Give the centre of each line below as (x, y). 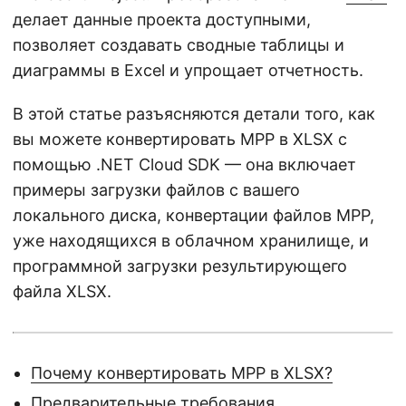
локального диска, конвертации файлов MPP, (193, 216)
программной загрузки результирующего (180, 266)
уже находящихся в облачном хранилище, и (191, 241)
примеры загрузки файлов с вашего (156, 190)
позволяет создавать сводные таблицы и (179, 45)
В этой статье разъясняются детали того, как (194, 114)
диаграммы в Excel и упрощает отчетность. (188, 71)
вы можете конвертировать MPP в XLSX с (180, 140)
